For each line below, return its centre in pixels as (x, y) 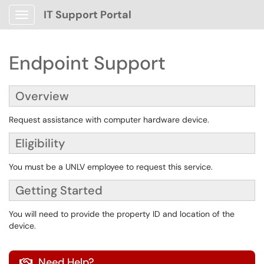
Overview (42, 96)
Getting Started (59, 190)
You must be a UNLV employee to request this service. (111, 167)
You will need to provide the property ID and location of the (122, 214)
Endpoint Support (87, 63)
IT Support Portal (88, 15)
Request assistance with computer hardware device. (109, 120)
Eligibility (40, 143)
